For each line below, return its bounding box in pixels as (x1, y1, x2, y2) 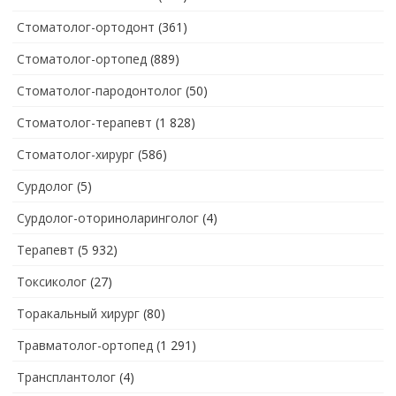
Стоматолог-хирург (17, 145, 134, 163)
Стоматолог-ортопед (17, 49, 147, 67)
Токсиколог (17, 272, 87, 290)
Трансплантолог (17, 368, 116, 385)
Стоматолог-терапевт (17, 113, 152, 131)
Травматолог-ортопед (17, 336, 153, 354)
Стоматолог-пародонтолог (17, 81, 182, 99)
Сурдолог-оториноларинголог (17, 209, 199, 226)
